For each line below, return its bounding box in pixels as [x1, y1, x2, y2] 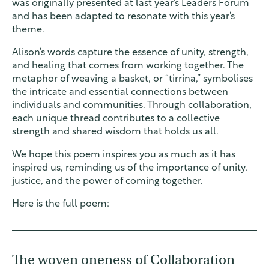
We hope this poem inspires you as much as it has [12, 150, 235, 160]
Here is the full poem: [12, 199, 109, 210]
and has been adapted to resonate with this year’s [12, 12, 235, 22]
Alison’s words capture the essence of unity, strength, [12, 48, 249, 58]
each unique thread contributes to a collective [12, 114, 220, 124]
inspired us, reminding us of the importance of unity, [12, 163, 247, 174]
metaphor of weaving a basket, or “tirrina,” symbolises [12, 74, 253, 85]
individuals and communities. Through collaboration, [12, 101, 252, 111]
